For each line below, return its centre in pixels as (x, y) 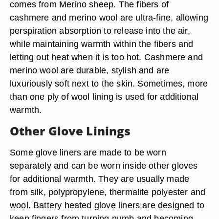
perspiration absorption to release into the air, (100, 31)
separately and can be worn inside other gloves (104, 165)
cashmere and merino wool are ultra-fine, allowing (109, 17)
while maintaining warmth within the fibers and (102, 44)
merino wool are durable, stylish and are (90, 70)
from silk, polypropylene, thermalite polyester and (108, 192)
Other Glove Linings (70, 131)
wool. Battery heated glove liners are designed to (107, 205)
